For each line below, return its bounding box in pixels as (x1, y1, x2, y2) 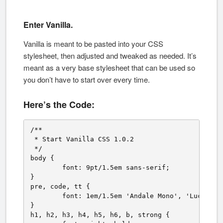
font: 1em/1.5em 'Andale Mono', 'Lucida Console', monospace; (30, 192, 62, 200)
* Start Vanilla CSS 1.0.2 (30, 135, 138, 143)
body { (30, 154, 54, 162)
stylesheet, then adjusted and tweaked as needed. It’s (23, 50, 197, 61)
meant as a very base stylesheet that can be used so (23, 62, 195, 73)
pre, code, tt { (30, 183, 90, 191)
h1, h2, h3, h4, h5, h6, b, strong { (30, 211, 170, 219)
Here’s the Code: (23, 98, 95, 111)
